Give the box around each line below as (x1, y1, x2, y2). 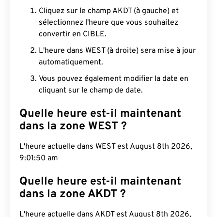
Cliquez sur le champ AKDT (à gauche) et (39, 6, 179, 16)
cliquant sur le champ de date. (39, 86, 143, 95)
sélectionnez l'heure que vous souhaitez (39, 18, 178, 28)
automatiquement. (39, 58, 103, 67)
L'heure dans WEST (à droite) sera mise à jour (39, 46, 196, 56)
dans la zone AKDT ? (19, 187, 126, 201)
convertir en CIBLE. (39, 30, 107, 39)
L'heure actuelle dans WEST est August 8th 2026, (19, 142, 192, 152)
